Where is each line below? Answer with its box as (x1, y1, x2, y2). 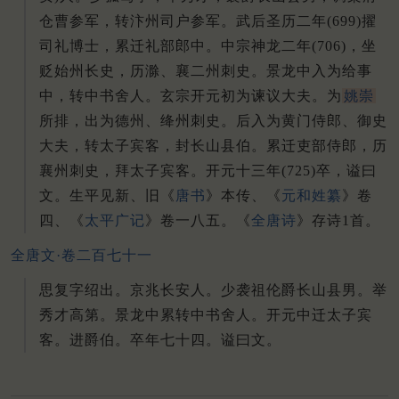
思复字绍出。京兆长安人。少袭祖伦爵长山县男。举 (39, 281, 387, 297)
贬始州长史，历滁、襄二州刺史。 (39, 63, 266, 79)
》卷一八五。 (145, 213, 236, 229)
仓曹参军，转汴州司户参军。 (39, 13, 236, 29)
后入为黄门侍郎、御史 (236, 113, 387, 129)
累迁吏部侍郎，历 (266, 138, 387, 154)
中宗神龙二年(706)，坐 (221, 38, 377, 54)
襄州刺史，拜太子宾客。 (39, 163, 206, 179)
